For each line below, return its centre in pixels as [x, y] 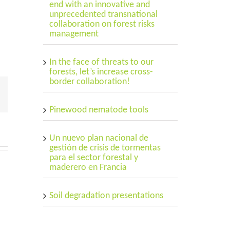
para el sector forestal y [93, 158]
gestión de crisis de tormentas [105, 148]
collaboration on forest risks [102, 25]
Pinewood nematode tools [99, 110]
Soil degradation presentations [106, 196]
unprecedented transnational [103, 15]
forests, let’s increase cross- [101, 72]
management [74, 34]
